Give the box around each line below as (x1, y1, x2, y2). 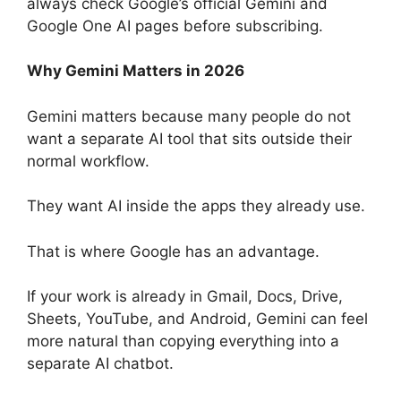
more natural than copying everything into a (27, 332, 339, 351)
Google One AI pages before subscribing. (27, 16, 323, 35)
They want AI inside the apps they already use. (27, 197, 365, 216)
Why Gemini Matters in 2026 (27, 62, 244, 81)
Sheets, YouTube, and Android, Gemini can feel (27, 310, 368, 328)
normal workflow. (27, 151, 149, 170)
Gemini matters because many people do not (27, 107, 351, 125)
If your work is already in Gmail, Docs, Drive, (27, 287, 343, 306)
